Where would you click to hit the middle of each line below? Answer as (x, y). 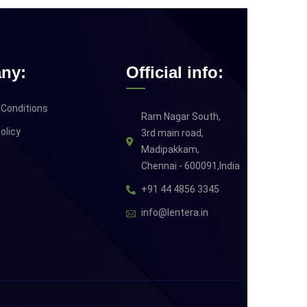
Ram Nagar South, (181, 117)
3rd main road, (173, 133)
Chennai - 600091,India (191, 166)
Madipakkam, (171, 150)
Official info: (175, 73)
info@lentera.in (175, 213)
